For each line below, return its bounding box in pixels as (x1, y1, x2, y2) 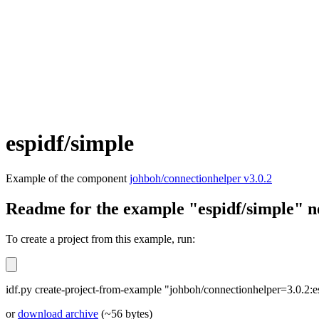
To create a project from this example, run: (6, 232, 195, 245)
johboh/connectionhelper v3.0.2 (130, 172, 272, 184)
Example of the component (6, 172, 130, 184)
